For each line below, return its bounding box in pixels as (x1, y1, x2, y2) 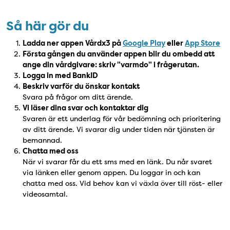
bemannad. (23, 136, 62, 145)
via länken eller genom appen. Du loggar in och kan (23, 168, 200, 177)
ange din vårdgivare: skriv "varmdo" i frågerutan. (23, 60, 199, 70)
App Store (185, 39, 220, 48)
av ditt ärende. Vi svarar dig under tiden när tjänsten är (23, 125, 215, 134)
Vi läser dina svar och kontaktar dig (23, 103, 148, 113)
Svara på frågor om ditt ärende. (23, 92, 135, 102)
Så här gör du (6, 17, 89, 34)
